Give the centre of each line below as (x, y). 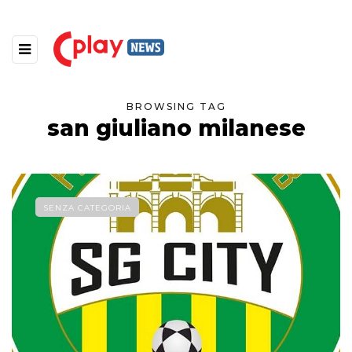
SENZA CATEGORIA (87, 208)
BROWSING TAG (176, 107)
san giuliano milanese (176, 128)
